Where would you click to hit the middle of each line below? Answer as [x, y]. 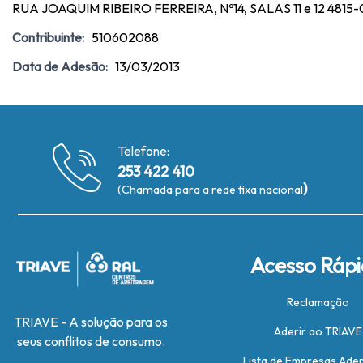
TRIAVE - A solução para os [91, 322]
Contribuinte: [48, 37]
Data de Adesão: [60, 66]
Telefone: [144, 151]
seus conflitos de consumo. [91, 341]
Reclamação [318, 302]
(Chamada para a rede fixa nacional [211, 190]
